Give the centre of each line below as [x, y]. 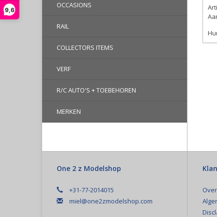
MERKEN [69, 111]
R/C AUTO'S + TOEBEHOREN [96, 90]
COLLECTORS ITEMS [85, 47]
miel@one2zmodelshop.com [111, 201]
